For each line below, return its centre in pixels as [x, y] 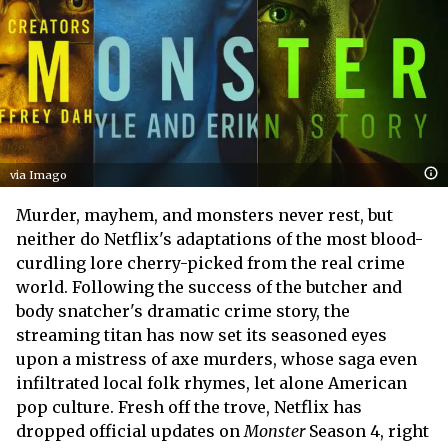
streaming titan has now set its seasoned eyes [201, 334]
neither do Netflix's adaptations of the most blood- [219, 238]
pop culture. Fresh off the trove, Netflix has [189, 406]
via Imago [38, 174]
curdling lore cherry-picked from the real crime [210, 262]
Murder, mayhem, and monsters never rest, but [204, 214]
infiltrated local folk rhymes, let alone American [211, 382]
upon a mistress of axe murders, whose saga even [216, 358]
